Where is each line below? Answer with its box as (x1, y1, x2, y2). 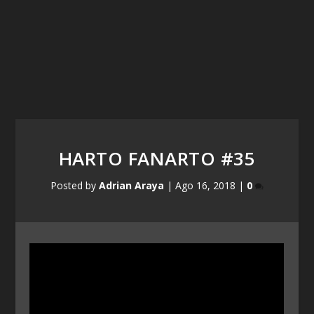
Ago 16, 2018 (175, 179, 235, 192)
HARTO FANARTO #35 (58, 146, 256, 171)
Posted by (50, 179, 99, 192)
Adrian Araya (99, 179, 164, 192)
